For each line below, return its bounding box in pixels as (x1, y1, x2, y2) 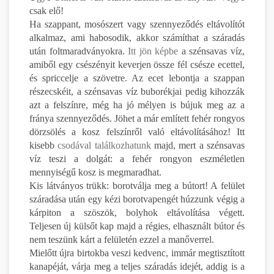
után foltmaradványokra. (29, 45, 128, 56)
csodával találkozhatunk (57, 139, 151, 150)
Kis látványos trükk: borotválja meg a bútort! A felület (29, 180, 245, 191)
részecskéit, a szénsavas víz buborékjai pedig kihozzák (29, 86, 245, 97)
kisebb (29, 139, 58, 150)
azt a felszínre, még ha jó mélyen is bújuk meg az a (29, 99, 245, 110)
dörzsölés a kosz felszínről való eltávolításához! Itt (29, 126, 245, 137)
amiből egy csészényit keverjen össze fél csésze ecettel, (29, 59, 245, 70)
